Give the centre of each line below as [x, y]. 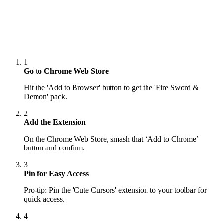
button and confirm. [54, 148]
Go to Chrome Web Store [66, 71]
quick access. [44, 199]
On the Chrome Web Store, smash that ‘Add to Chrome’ [111, 139]
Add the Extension [55, 122]
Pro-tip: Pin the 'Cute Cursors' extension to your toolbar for [115, 190]
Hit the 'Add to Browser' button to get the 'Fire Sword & [111, 88]
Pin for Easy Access [56, 174]
